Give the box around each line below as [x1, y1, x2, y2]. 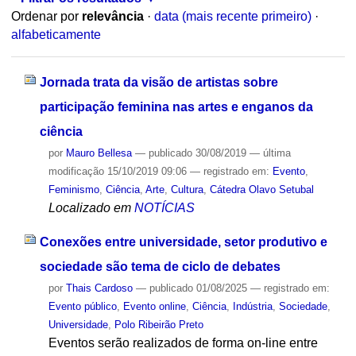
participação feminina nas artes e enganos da [39, 99, 313, 114]
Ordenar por [10, 10, 79, 24]
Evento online [122, 300, 186, 312]
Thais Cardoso [65, 281, 133, 294]
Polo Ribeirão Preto [114, 318, 203, 331]
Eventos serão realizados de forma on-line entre [48, 335, 318, 350]
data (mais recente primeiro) [153, 10, 311, 24]
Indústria [232, 300, 273, 312]
